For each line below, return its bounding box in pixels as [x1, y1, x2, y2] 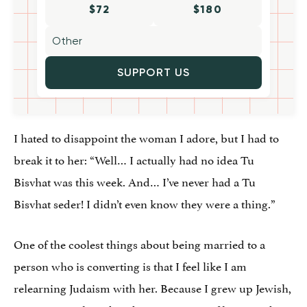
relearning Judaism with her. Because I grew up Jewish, [14, 278, 291, 296]
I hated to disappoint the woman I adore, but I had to [14, 127, 279, 146]
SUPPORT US [116, 65, 191, 79]
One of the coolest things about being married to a [14, 234, 265, 252]
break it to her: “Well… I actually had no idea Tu [14, 149, 254, 168]
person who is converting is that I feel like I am [14, 256, 247, 274]
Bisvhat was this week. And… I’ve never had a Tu [14, 171, 256, 190]
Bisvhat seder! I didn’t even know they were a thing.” [14, 193, 275, 212]
